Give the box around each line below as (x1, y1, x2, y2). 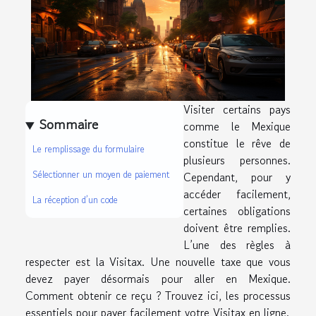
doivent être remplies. (183, 219, 291, 236)
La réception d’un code (32, 193, 118, 207)
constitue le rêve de (183, 134, 291, 152)
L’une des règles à (183, 236, 291, 253)
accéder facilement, (183, 185, 291, 202)
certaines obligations (183, 202, 291, 219)
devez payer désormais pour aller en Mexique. (25, 269, 291, 287)
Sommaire (39, 114, 99, 135)
